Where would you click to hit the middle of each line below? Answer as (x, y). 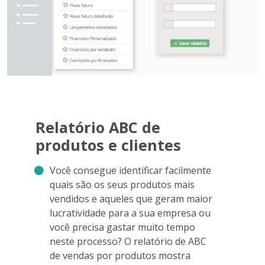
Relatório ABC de (98, 127)
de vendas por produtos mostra (120, 256)
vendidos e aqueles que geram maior (131, 199)
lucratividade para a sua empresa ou (130, 213)
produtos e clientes (108, 145)
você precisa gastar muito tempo (122, 227)
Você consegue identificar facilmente (130, 171)
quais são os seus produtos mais (122, 185)
